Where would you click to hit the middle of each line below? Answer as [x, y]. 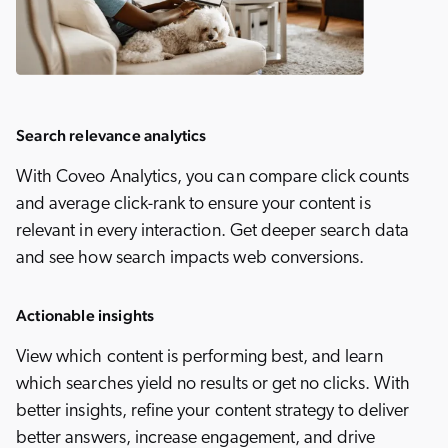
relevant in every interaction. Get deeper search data [212, 231]
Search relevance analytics [111, 135]
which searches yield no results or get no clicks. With [213, 384]
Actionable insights [85, 315]
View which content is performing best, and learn [199, 357]
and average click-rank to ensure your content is [193, 204]
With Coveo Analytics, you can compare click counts [212, 177]
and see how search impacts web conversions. [192, 258]
